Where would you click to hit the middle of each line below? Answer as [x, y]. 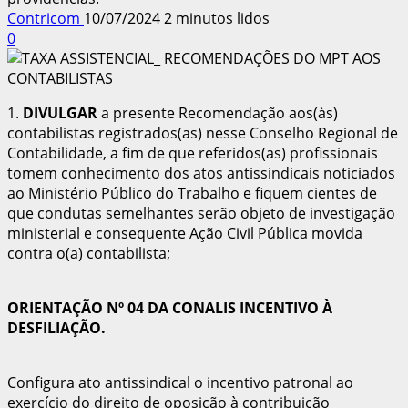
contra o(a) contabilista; [89, 253]
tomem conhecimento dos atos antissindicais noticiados [201, 173]
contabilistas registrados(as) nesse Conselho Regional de [203, 133]
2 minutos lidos [217, 18]
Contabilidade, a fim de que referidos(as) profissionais [193, 153]
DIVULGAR [60, 112]
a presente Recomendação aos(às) [218, 112]
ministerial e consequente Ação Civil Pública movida [185, 233]
